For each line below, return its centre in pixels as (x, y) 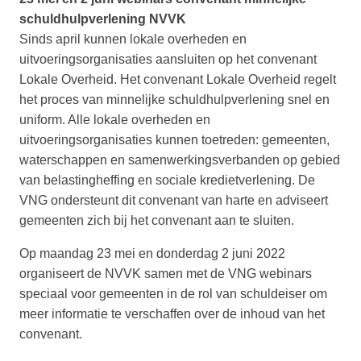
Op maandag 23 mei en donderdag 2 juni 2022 (152, 254)
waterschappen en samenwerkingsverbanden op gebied (180, 160)
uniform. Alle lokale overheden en (115, 120)
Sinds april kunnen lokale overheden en (133, 39)
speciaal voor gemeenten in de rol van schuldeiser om (173, 294)
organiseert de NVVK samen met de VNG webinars (166, 274)
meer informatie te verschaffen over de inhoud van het (172, 314)
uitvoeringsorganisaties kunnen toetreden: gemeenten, (174, 140)
